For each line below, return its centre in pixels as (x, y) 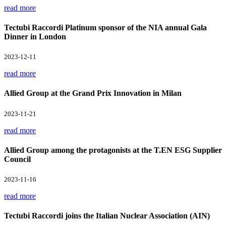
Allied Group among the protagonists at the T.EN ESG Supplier (113, 150)
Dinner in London (35, 36)
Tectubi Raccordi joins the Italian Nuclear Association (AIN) (107, 216)
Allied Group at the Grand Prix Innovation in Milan (93, 93)
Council (17, 159)
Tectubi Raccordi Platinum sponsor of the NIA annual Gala (105, 27)
